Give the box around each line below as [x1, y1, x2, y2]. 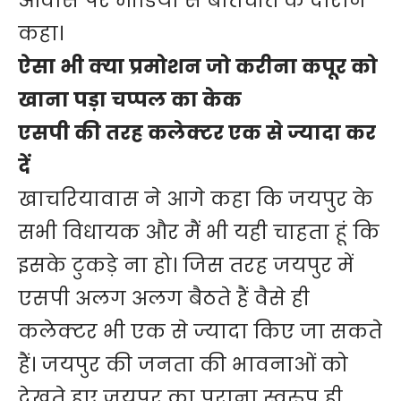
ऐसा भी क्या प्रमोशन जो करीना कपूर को [18, 53, 378, 81]
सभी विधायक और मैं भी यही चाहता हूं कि [18, 218, 380, 247]
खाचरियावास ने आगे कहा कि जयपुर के [18, 185, 373, 214]
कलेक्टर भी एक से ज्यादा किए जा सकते [18, 318, 382, 346]
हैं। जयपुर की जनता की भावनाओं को [18, 351, 348, 380]
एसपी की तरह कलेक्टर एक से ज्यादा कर [18, 119, 376, 148]
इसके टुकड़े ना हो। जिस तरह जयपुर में [18, 252, 354, 280]
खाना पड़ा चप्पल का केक [18, 86, 242, 115]
